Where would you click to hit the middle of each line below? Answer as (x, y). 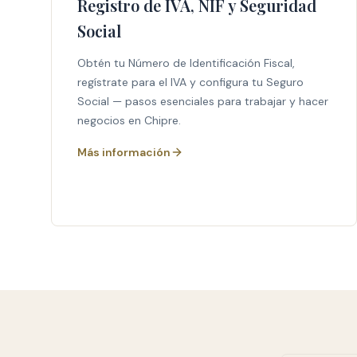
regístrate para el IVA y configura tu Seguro (190, 82)
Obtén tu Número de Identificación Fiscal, (186, 63)
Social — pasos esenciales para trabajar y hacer (203, 101)
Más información (124, 152)
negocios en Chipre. (129, 120)
